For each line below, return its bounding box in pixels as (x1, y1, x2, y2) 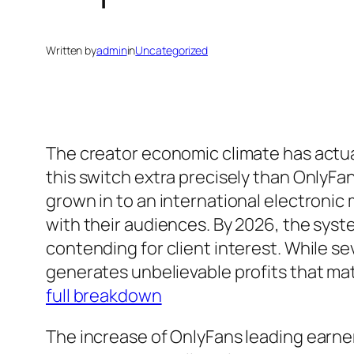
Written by (46, 43, 96, 58)
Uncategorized (135, 43, 209, 58)
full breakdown (46, 284, 162, 308)
